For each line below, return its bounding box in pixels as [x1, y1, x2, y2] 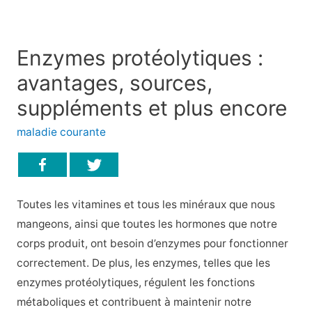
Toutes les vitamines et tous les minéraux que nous [16, 198, 275, 212]
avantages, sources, [16, 70, 212, 95]
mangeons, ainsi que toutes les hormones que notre [16, 217, 277, 231]
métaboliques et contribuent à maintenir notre [16, 295, 251, 309]
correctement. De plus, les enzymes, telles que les [16, 256, 270, 270]
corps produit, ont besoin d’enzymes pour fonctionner [16, 237, 288, 251]
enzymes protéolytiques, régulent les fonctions [16, 276, 255, 290]
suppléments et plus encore [16, 95, 287, 120]
